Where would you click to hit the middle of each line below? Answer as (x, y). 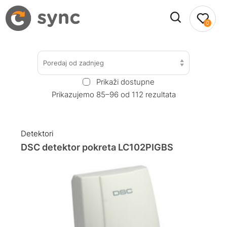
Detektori (37, 134)
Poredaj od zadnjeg (73, 63)
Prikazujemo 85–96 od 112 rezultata (113, 94)
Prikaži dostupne (125, 82)
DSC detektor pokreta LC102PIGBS (97, 147)
